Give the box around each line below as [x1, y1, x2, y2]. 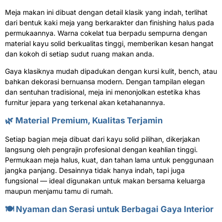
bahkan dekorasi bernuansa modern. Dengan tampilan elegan [5, 77, 205, 86]
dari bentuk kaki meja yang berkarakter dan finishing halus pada [5, 18, 214, 27]
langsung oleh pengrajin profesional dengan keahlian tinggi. [5, 145, 198, 154]
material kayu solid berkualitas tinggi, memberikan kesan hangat [5, 39, 214, 48]
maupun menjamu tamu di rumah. [5, 187, 113, 196]
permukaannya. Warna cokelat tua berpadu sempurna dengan [5, 29, 207, 38]
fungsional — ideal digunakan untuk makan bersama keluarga [5, 176, 205, 185]
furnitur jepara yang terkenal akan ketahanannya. [5, 98, 165, 107]
